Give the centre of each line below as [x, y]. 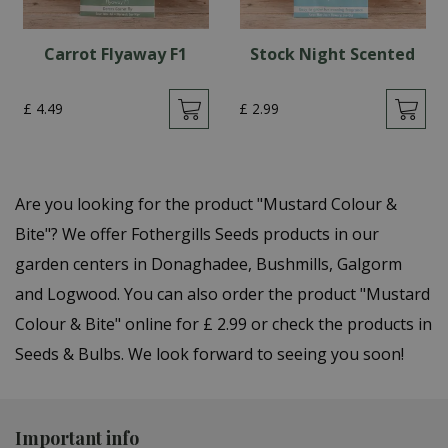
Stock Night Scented [332, 54]
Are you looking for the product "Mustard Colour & [206, 204]
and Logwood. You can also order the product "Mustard [222, 294]
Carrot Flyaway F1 [116, 54]
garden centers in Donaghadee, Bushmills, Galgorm [208, 264]
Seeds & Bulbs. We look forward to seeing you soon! [209, 354]
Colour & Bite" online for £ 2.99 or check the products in [223, 324]
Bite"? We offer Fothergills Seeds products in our [197, 234]
